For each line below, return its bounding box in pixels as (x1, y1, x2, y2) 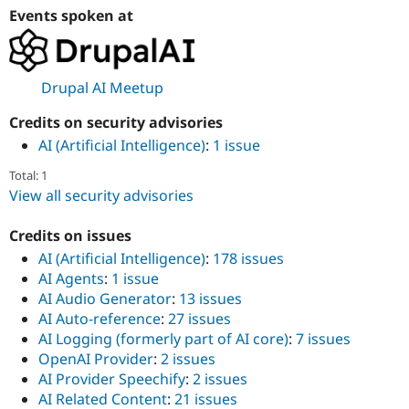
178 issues (213, 247, 284, 268)
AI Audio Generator (38, 288, 172, 309)
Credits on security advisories (9, 112, 223, 133)
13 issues (179, 288, 242, 309)
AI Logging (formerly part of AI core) (38, 328, 288, 349)
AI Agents (38, 267, 104, 288)
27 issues (168, 308, 231, 329)
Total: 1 (9, 166, 47, 184)
